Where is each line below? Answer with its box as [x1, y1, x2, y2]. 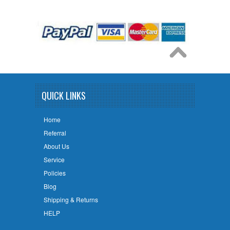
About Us [43, 141, 69, 150]
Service [43, 155, 65, 164]
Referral [43, 128, 66, 137]
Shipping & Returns [43, 195, 98, 204]
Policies [43, 168, 66, 177]
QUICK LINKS [42, 89, 86, 103]
